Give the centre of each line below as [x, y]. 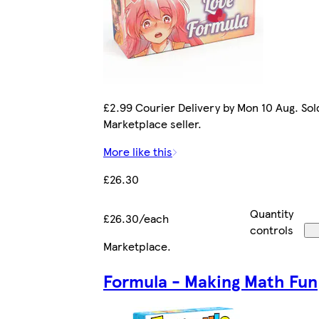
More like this [138, 152]
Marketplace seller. [152, 124]
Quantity [272, 214]
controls [272, 230]
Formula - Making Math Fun [210, 281]
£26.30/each [136, 219]
